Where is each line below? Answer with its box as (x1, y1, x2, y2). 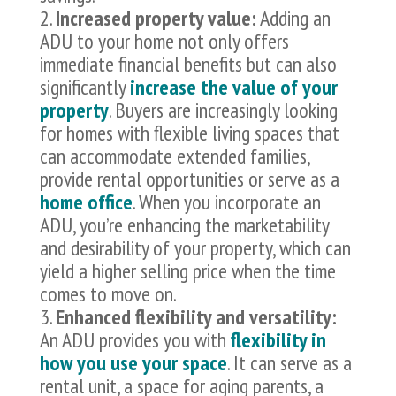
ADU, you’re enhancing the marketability (39, 211, 329, 240)
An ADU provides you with (39, 326, 231, 354)
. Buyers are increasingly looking (108, 96, 338, 125)
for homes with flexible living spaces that (39, 119, 339, 148)
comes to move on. (39, 280, 177, 308)
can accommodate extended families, (39, 142, 309, 171)
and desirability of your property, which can (39, 234, 351, 263)
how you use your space (39, 349, 227, 377)
